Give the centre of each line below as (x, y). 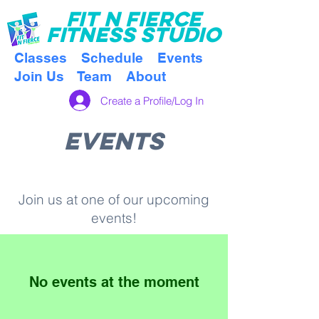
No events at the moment (114, 282)
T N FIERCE (143, 19)
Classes (41, 58)
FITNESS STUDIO (134, 35)
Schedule (112, 58)
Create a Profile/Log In (152, 100)
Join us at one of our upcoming (114, 199)
